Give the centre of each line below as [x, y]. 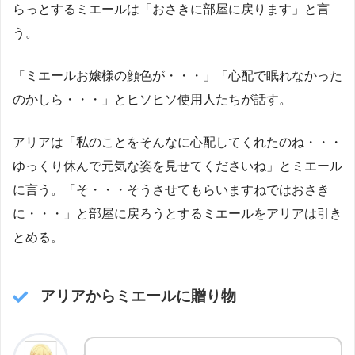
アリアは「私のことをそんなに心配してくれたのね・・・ [177, 143]
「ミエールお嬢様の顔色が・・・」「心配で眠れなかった [177, 76]
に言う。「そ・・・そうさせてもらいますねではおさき [171, 190]
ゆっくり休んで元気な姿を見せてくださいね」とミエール [177, 166]
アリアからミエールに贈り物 [138, 296]
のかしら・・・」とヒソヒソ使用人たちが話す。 [152, 100]
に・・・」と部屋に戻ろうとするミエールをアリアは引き [177, 214]
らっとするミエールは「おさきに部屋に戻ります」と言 [171, 10]
